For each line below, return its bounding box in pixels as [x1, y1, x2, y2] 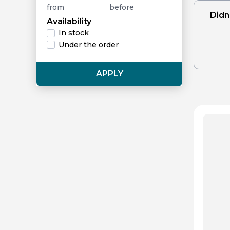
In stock [59, 28, 89, 37]
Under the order [59, 40, 119, 49]
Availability [47, 16, 91, 26]
